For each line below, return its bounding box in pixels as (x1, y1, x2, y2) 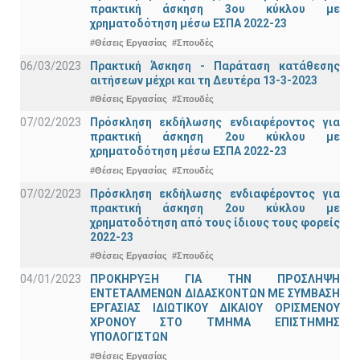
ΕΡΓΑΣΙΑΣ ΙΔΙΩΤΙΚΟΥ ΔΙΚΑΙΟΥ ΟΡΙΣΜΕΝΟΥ (90, 301, 340, 315)
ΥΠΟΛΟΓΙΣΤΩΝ (90, 330, 168, 344)
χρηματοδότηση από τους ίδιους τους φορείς (90, 215, 340, 229)
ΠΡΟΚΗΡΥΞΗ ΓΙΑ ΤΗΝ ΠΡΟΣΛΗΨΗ (90, 272, 340, 286)
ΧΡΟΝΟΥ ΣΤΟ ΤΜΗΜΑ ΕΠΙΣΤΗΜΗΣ (90, 316, 340, 329)
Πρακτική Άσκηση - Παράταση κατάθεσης (90, 59, 340, 72)
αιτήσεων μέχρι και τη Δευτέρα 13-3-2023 (90, 73, 317, 87)
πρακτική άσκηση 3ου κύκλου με (90, 2, 340, 16)
